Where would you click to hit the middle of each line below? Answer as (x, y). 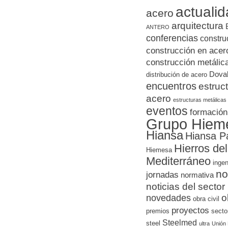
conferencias (172, 38)
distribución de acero (177, 75)
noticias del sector (186, 187)
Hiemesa (159, 150)
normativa (197, 175)
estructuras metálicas (200, 100)
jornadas (162, 175)
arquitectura (197, 26)
